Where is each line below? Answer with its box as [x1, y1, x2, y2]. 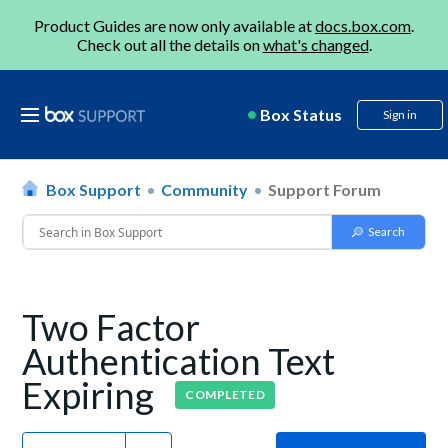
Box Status [260, 105, 342, 124]
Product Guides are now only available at [34, 16, 315, 35]
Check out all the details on [76, 35, 263, 54]
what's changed [262, 35, 369, 54]
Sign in [383, 107, 417, 122]
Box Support [46, 180, 142, 199]
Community [161, 180, 249, 199]
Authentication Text [22, 339, 336, 383]
